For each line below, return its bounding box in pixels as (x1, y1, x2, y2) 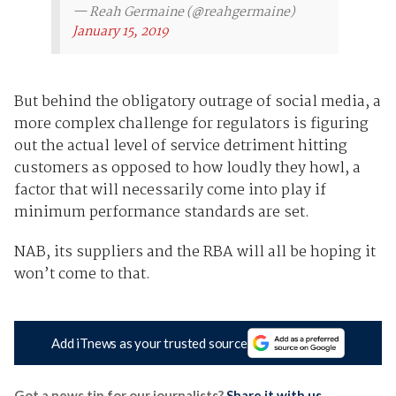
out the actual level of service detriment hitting (13, 133, 347, 158)
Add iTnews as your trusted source (51, 335, 247, 352)
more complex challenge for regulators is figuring (13, 111, 369, 136)
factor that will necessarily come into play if (13, 178, 326, 202)
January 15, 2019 (72, 20, 169, 42)
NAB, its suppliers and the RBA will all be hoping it (13, 240, 376, 264)
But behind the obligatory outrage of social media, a (13, 89, 381, 114)
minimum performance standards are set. (13, 200, 309, 225)
